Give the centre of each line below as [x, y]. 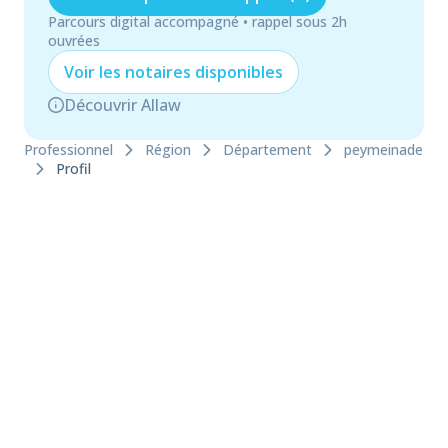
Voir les [94, 72]
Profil [73, 169]
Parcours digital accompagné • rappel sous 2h [197, 21]
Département [267, 150]
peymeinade [383, 150]
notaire [154, 72]
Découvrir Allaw [122, 105]
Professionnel [68, 150]
